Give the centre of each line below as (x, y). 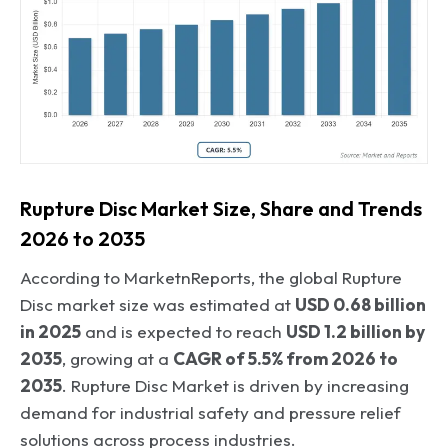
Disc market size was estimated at (157, 304)
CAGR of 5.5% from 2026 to (285, 358)
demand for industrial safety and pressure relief (210, 412)
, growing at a (117, 358)
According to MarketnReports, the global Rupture (211, 277)
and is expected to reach (183, 331)
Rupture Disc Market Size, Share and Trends (221, 208)
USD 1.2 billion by (355, 331)
